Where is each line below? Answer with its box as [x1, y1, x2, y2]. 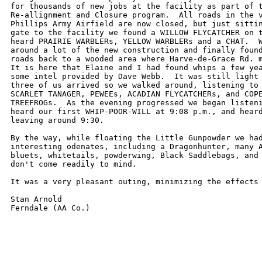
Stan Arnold [11, 195, 62, 204]
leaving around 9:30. [11, 116, 104, 125]
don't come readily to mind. [11, 160, 137, 168]
